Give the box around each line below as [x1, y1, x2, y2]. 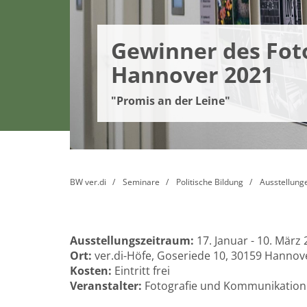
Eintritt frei [112, 263, 170, 278]
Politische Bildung [176, 176, 243, 188]
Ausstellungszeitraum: [70, 233, 194, 248]
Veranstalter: [70, 278, 145, 293]
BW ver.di [70, 176, 106, 188]
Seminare [123, 176, 160, 188]
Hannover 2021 [111, 60, 273, 89]
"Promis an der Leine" [111, 93, 230, 108]
